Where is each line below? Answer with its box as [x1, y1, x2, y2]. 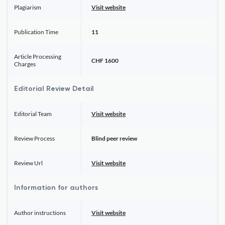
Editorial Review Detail [14, 85, 94, 92]
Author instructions [14, 209, 66, 216]
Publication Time [14, 28, 58, 36]
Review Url [14, 159, 43, 167]
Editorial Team [14, 110, 52, 118]
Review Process [14, 135, 55, 142]
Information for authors [14, 184, 98, 191]
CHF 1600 [91, 56, 119, 64]
